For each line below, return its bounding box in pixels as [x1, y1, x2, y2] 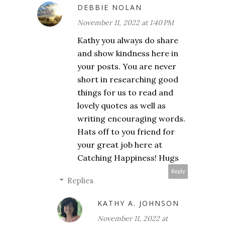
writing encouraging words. [77, 114, 185, 124]
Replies [67, 176, 93, 186]
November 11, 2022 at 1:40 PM [77, 18, 174, 28]
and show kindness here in [77, 48, 178, 59]
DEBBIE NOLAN [77, 3, 142, 13]
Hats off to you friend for [77, 127, 175, 137]
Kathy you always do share [77, 35, 178, 46]
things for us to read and [77, 87, 173, 98]
